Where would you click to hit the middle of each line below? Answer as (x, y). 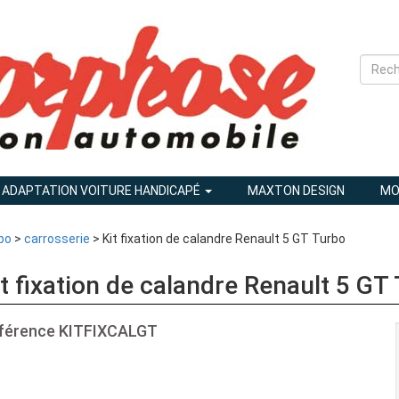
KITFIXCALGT (108, 331)
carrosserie (57, 239)
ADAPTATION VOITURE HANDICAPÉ (102, 191)
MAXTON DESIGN (296, 191)
